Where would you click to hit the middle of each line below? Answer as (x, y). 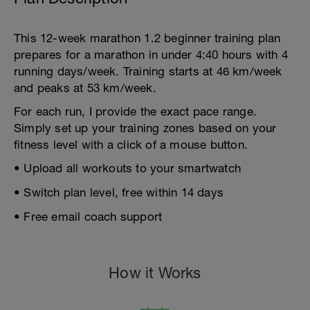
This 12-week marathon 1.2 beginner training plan (147, 38)
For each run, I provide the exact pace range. (136, 111)
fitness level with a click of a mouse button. (131, 145)
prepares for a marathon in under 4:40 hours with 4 (151, 55)
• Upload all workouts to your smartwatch (127, 168)
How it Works (155, 273)
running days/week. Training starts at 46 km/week (148, 71)
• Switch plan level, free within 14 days (119, 192)
